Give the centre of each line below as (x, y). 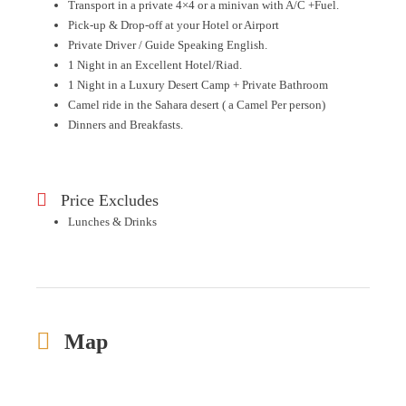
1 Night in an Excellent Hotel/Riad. (155, 65)
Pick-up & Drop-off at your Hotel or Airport (174, 25)
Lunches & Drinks (112, 222)
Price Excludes (110, 200)
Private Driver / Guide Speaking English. (168, 45)
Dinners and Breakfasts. (126, 125)
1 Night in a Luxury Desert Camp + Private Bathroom (198, 85)
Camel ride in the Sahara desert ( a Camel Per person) (197, 105)
